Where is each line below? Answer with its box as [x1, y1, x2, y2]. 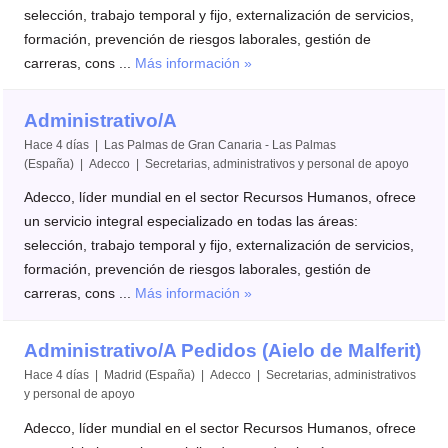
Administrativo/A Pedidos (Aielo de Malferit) [24, 340, 422, 362]
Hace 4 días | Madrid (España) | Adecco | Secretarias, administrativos [24, 369, 417, 382]
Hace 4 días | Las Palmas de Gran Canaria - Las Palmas [24, 138, 337, 151]
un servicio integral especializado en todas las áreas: [24, 213, 359, 230]
